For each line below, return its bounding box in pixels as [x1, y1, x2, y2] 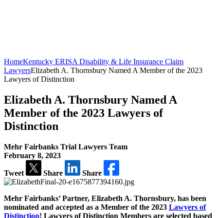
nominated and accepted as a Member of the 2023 [4, 202, 169, 211]
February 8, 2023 [4, 151, 61, 160]
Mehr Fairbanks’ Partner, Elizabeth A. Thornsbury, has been [4, 194, 206, 202]
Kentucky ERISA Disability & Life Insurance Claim [23, 57, 183, 66]
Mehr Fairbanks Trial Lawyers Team [4, 142, 127, 151]
